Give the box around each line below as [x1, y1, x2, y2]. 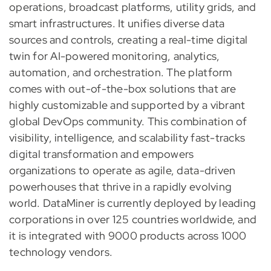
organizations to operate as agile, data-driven [8, 163, 236, 178]
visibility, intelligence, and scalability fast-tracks [8, 131, 246, 145]
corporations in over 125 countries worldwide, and [8, 212, 257, 227]
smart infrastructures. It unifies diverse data [8, 16, 225, 31]
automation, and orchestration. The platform [8, 65, 232, 80]
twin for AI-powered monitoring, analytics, [8, 49, 220, 64]
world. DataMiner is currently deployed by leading [8, 196, 256, 211]
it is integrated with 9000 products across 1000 [8, 229, 247, 243]
